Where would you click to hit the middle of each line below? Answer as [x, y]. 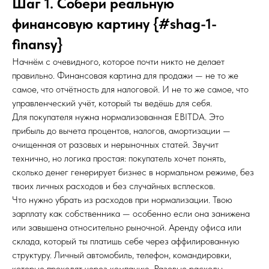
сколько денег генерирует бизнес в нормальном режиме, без [133, 172]
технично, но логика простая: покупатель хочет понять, [119, 158]
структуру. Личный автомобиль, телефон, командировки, [122, 255]
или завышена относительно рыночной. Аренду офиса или [127, 227]
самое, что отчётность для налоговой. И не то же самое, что [130, 89]
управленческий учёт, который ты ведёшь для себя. [112, 103]
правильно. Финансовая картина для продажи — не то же [125, 75]
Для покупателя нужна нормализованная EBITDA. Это [118, 117]
